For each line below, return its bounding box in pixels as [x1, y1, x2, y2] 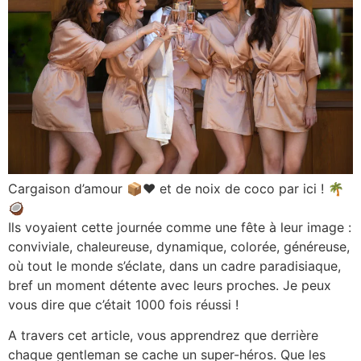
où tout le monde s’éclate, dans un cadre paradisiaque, [8, 258, 341, 274]
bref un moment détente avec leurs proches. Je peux [8, 277, 331, 293]
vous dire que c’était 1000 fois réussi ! [8, 297, 239, 313]
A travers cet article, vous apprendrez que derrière [8, 327, 318, 344]
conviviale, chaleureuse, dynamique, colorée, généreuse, [8, 239, 350, 255]
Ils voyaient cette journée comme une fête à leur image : [8, 219, 351, 235]
